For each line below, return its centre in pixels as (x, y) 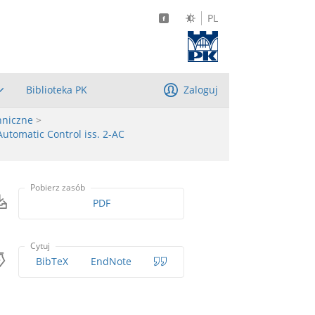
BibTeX (52, 262)
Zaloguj (201, 89)
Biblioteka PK (57, 89)
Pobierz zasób (58, 187)
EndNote (111, 262)
